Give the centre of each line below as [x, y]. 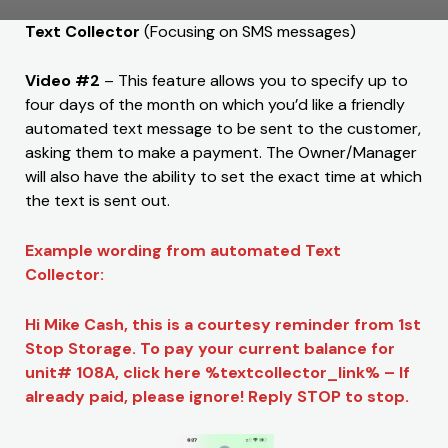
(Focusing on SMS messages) [248, 31]
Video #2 [62, 81]
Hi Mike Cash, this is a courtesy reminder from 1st [223, 324]
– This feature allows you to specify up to [254, 81]
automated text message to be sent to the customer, [223, 129]
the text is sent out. [97, 201]
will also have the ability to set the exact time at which [223, 177]
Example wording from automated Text [183, 250]
